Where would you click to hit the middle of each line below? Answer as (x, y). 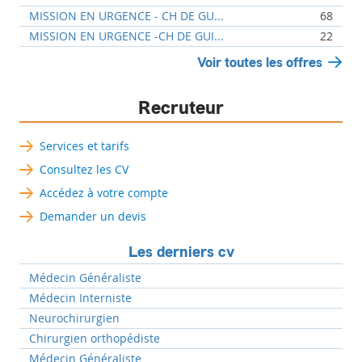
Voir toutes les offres (260, 62)
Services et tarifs (85, 145)
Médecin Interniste (81, 297)
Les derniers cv (181, 252)
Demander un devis (93, 216)
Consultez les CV (84, 169)
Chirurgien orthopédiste (95, 338)
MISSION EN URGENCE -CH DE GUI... (127, 36)
